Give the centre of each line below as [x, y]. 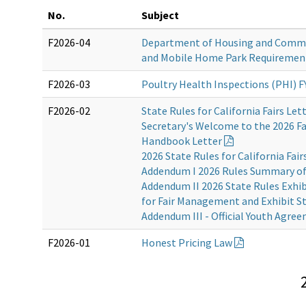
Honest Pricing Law [187, 243]
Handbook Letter [182, 141]
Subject [160, 15]
